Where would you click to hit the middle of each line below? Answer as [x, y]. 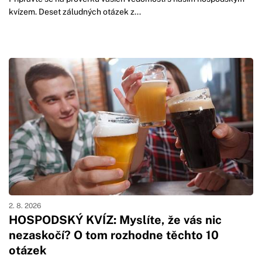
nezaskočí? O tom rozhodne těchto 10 [114, 235]
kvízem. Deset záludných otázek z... [75, 11]
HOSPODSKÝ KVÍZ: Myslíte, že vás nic [115, 220]
